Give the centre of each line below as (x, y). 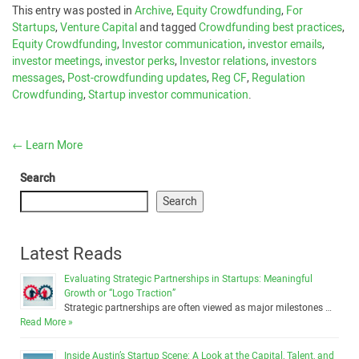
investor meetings (56, 61)
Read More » (46, 322)
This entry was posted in (73, 11)
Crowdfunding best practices (270, 28)
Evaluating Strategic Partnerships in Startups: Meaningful (188, 279)
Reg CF (229, 78)
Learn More (53, 145)
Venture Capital (99, 28)
